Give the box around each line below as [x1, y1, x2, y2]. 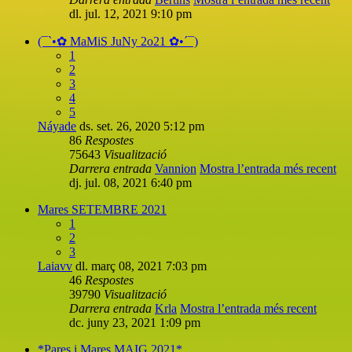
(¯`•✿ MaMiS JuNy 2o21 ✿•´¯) [38, 34, 198, 48]
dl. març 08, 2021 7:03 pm [75, 258, 207, 273]
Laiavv [38, 258, 72, 273]
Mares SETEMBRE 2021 [38, 202, 167, 216]
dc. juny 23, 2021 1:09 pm [69, 315, 200, 329]
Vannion [155, 161, 196, 175]
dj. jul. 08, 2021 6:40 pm [69, 175, 192, 189]
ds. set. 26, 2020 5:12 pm [79, 119, 204, 133]
